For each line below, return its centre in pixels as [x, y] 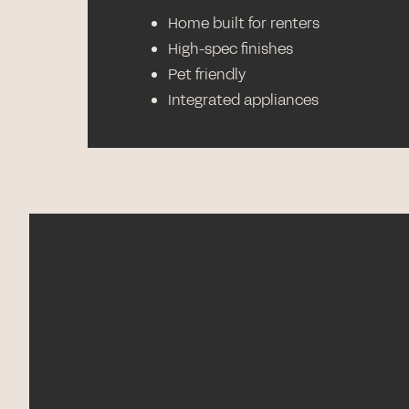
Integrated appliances [243, 100]
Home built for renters [244, 23]
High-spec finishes [231, 49]
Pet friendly [207, 74]
